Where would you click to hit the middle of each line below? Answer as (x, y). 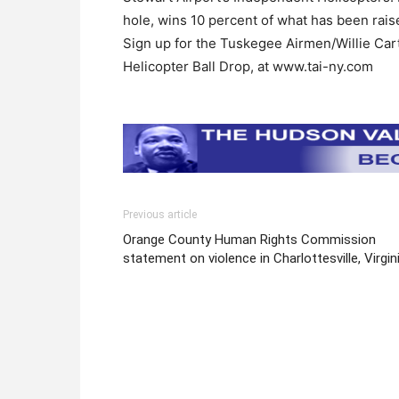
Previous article (160, 214)
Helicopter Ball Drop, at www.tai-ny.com (248, 66)
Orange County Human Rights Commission (249, 239)
